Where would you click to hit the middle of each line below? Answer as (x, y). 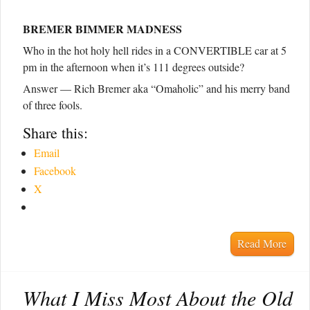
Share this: (55, 133)
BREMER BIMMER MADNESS (102, 29)
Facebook (55, 171)
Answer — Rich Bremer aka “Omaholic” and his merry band (156, 89)
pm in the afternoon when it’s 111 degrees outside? (134, 67)
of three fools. (53, 105)
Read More (262, 244)
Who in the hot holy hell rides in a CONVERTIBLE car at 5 (155, 51)
